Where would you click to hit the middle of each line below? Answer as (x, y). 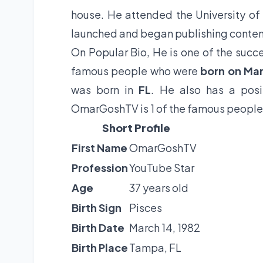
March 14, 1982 (165, 228)
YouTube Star (162, 168)
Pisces (146, 208)
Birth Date (98, 228)
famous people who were (136, 71)
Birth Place (100, 248)
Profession (100, 168)
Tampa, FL (155, 248)
